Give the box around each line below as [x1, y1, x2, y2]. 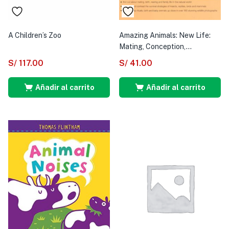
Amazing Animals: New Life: [119, 31, 211, 39]
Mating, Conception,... [119, 42, 192, 51]
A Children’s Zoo [8, 31, 61, 39]
